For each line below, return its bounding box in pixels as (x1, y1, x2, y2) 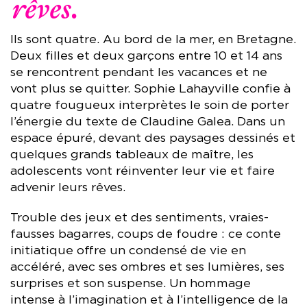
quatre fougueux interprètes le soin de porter (10, 99, 289, 112)
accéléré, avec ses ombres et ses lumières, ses (10, 261, 284, 274)
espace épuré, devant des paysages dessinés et (10, 132, 295, 145)
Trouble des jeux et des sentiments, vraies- (10, 212, 269, 225)
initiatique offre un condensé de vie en (10, 245, 246, 258)
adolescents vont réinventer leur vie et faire (10, 165, 275, 178)
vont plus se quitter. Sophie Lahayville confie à (10, 83, 291, 96)
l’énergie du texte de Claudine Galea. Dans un (10, 116, 285, 129)
